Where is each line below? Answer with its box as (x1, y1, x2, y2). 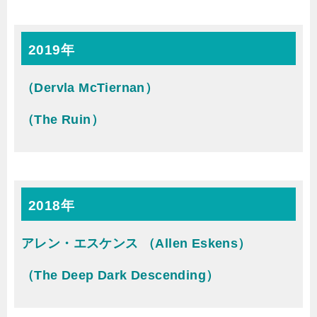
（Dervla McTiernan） (21, 81, 158, 95)
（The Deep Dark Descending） (21, 268, 219, 282)
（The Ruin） (21, 113, 104, 127)
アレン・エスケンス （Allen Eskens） (21, 236, 251, 250)
